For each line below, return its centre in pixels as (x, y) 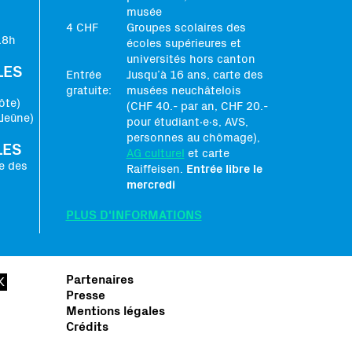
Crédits (87, 326)
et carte (207, 153)
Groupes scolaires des (186, 27)
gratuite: (88, 90)
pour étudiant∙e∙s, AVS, (187, 122)
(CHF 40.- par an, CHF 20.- (197, 106)
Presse (85, 295)
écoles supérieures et (183, 43)
